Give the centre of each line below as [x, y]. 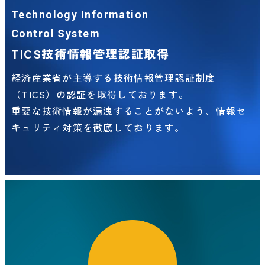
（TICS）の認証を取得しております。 [100, 94]
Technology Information [80, 14]
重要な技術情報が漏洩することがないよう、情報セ [129, 110]
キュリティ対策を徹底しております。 [98, 127]
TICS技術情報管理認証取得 [90, 53]
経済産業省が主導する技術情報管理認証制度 [113, 77]
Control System [56, 33]
